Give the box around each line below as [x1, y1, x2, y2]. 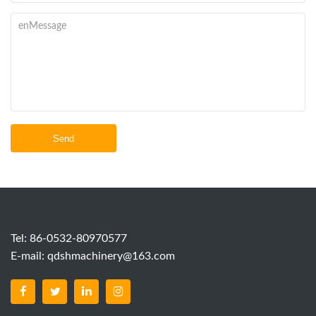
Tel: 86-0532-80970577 [11, 233, 127, 245]
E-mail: [11, 250, 47, 262]
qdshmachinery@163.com [47, 250, 175, 262]
